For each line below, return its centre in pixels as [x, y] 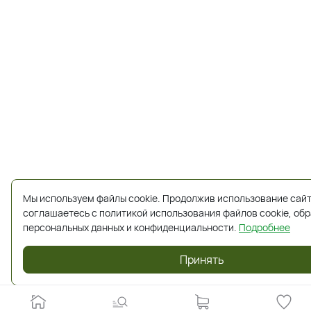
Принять [202, 260]
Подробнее [264, 227]
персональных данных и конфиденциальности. [131, 227]
